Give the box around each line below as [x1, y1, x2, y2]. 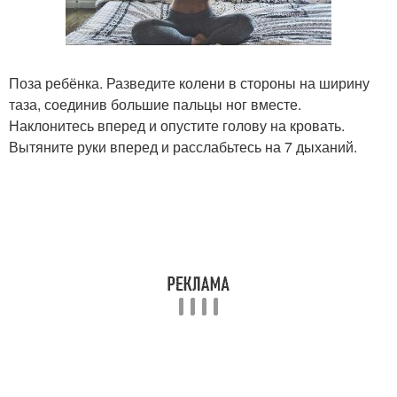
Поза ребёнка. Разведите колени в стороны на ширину [9, 73, 370, 94]
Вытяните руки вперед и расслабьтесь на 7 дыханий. [9, 136, 357, 158]
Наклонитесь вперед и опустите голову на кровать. [9, 115, 345, 136]
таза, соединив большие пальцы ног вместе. [9, 94, 301, 115]
